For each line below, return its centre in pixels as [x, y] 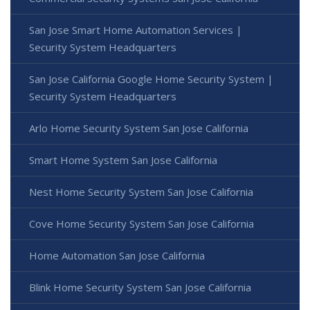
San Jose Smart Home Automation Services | [136, 30]
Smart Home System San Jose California [123, 160]
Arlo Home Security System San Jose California [139, 128]
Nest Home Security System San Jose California [141, 192]
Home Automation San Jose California [117, 256]
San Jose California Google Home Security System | [151, 79]
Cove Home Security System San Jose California [142, 224]
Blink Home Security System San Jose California [140, 288]
